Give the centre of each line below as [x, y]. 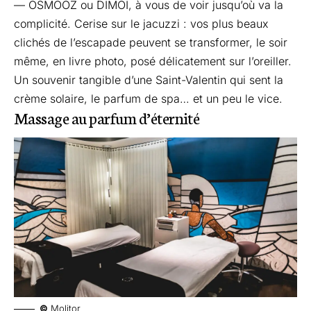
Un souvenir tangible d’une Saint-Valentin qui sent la [149, 80]
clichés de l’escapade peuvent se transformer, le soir [151, 43]
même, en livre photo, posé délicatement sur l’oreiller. [153, 61]
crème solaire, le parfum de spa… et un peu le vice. [148, 99]
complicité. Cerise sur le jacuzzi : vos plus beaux [141, 24]
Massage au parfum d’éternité [107, 118]
